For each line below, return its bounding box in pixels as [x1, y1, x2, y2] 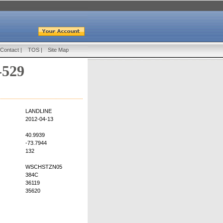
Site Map [48, 47, 69, 53]
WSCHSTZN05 [25, 164, 62, 170]
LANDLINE [25, 108, 52, 114]
